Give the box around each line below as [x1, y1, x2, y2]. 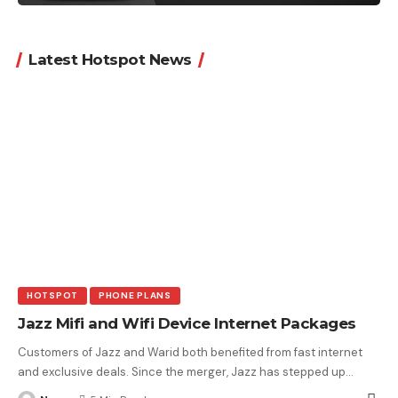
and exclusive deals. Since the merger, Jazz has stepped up [18, 363, 346, 379]
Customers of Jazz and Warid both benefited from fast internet [18, 344, 362, 360]
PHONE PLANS [98, 289, 171, 301]
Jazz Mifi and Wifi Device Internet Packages [18, 314, 356, 332]
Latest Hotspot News [28, 50, 192, 68]
